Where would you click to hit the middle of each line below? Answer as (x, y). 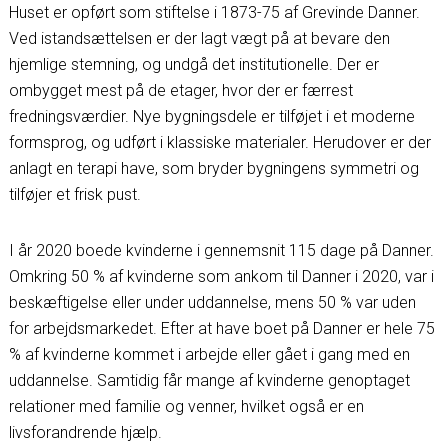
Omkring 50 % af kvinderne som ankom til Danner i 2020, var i (221, 276)
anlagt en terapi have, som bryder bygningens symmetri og (213, 168)
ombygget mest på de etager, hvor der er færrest (180, 90)
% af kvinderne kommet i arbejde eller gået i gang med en (209, 354)
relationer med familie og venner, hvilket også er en (186, 406)
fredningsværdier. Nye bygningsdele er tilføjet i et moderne (211, 116)
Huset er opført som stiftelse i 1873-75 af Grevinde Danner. (214, 12)
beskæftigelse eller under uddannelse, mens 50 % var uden (212, 302)
